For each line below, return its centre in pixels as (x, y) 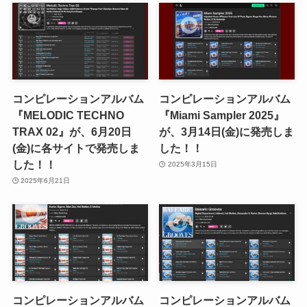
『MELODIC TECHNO (68, 115)
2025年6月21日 (46, 181)
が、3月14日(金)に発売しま (227, 131)
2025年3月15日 (192, 164)
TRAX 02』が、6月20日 (72, 131)
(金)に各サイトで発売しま (76, 148)
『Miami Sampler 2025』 (222, 115)
